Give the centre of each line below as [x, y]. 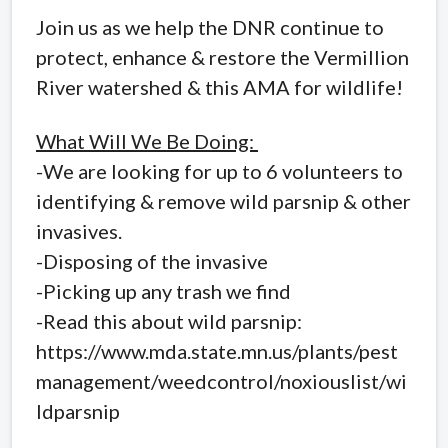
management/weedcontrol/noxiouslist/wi [221, 380]
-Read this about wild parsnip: [169, 320]
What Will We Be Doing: [147, 140]
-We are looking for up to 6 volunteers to [219, 170]
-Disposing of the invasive [152, 260]
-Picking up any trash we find [163, 290]
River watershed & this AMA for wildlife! [219, 86]
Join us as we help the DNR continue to [210, 26]
